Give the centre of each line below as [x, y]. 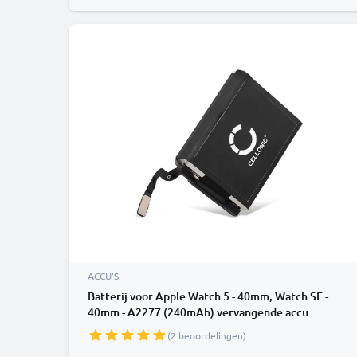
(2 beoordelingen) [207, 335]
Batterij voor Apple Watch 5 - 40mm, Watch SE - [208, 296]
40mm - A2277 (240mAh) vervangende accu [198, 312]
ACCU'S [103, 276]
